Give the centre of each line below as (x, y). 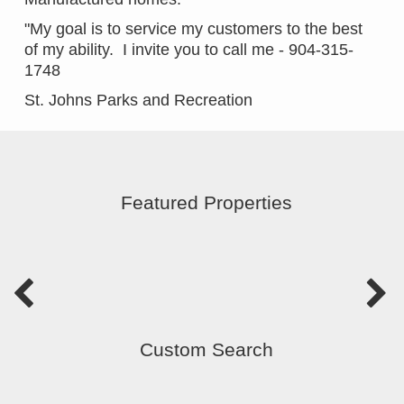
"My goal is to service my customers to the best (193, 29)
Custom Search (207, 350)
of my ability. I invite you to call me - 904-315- (189, 50)
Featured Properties (207, 202)
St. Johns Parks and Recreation (138, 101)
